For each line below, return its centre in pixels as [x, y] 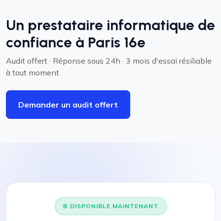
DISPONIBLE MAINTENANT [114, 206]
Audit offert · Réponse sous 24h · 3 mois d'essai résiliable [109, 61]
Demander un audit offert [68, 105]
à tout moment [33, 73]
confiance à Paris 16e [76, 42]
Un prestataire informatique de [110, 25]
